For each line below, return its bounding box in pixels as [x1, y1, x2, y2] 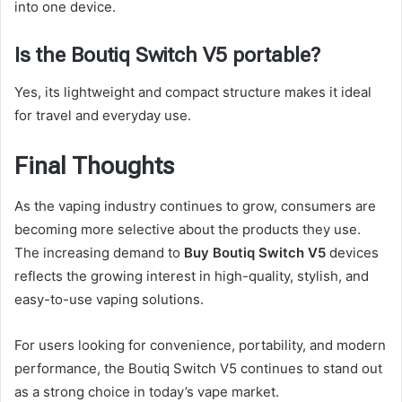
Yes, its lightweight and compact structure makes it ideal [14, 83, 371, 100]
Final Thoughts [14, 151, 174, 180]
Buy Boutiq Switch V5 [184, 244, 326, 262]
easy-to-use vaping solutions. [14, 291, 204, 309]
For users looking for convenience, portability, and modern [14, 336, 386, 354]
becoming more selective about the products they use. [14, 221, 361, 239]
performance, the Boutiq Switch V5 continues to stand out [14, 360, 382, 378]
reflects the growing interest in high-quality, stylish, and [14, 267, 369, 285]
